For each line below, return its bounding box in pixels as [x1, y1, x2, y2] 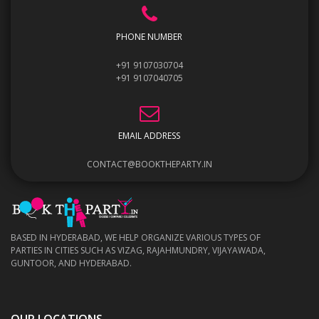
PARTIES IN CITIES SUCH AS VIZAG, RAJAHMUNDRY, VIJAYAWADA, [11, 244, 266, 256]
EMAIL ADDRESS [118, 130, 180, 142]
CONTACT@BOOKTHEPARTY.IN [86, 158, 212, 171]
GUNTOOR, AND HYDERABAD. [11, 257, 132, 269]
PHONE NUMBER [116, 31, 182, 43]
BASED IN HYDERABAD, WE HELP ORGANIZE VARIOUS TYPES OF [11, 231, 261, 244]
